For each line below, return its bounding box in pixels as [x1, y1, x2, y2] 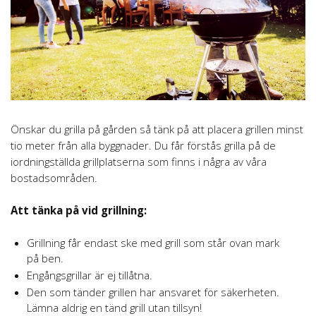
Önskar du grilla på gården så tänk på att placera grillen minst [11, 122, 303, 137]
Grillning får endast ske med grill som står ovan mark [26, 235, 279, 250]
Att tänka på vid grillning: [11, 203, 147, 218]
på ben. [26, 250, 63, 265]
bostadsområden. [11, 171, 97, 186]
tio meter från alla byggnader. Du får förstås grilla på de [11, 138, 276, 153]
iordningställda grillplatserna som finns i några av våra [11, 154, 267, 169]
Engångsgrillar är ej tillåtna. [26, 268, 152, 283]
